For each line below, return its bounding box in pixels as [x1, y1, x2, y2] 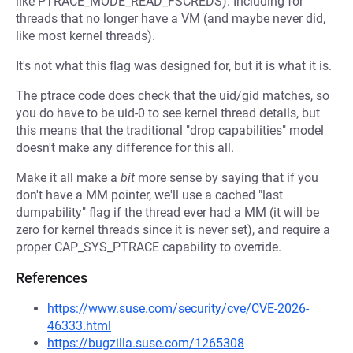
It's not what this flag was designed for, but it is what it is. [16, 58, 332, 73]
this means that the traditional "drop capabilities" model [16, 123, 324, 138]
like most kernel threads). [16, 28, 155, 43]
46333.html [47, 318, 111, 333]
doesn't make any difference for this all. [16, 140, 234, 155]
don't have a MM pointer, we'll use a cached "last [16, 188, 283, 203]
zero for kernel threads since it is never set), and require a [16, 222, 330, 237]
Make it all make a [16, 170, 121, 185]
